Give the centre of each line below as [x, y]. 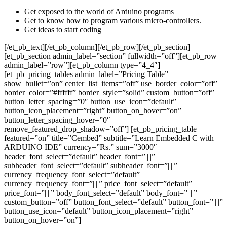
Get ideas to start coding [63, 29]
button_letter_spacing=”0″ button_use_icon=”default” [90, 101]
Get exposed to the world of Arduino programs [99, 11]
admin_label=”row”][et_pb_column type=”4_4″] [82, 65]
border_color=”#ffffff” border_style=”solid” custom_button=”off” [109, 92]
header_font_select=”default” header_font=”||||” [80, 156]
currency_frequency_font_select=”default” [72, 174]
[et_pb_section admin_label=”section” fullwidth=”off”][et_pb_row [110, 56]
